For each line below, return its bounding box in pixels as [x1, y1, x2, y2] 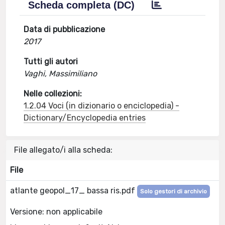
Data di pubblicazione [24, 25, 105, 34]
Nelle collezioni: [24, 89, 82, 98]
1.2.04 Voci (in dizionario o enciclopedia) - [24, 101, 180, 110]
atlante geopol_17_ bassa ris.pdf [10, 186, 137, 195]
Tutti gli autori [24, 57, 78, 66]
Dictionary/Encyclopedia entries [24, 113, 146, 123]
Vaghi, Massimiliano [24, 69, 97, 78]
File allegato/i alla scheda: [14, 145, 113, 155]
